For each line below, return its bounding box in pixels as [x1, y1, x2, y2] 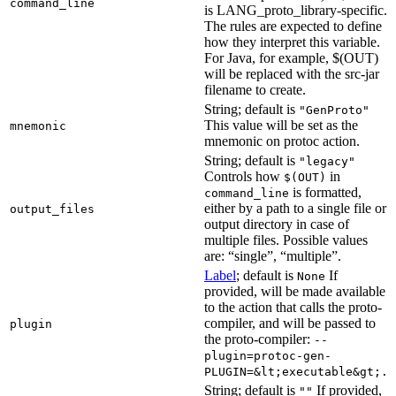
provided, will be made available [204, 283, 385, 299]
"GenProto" [299, 103, 369, 117]
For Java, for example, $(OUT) [204, 49, 378, 65]
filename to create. [204, 81, 306, 97]
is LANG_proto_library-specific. [204, 2, 387, 18]
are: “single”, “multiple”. [204, 247, 341, 263]
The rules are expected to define [204, 18, 382, 34]
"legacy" [299, 154, 355, 168]
